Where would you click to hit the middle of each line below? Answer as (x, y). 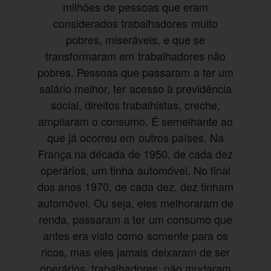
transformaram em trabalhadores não (135, 56)
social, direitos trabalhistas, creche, (135, 105)
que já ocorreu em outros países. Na (135, 138)
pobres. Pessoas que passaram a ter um (135, 72)
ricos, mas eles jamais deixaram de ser (135, 252)
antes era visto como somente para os (135, 236)
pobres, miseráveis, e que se (135, 40)
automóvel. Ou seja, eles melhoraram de (135, 203)
